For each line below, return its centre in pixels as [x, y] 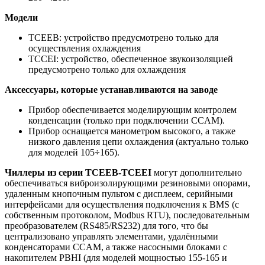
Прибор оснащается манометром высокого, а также [132, 131]
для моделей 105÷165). [74, 152]
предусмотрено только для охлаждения [107, 69]
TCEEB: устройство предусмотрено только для [123, 37]
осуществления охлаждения [85, 48]
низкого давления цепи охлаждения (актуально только [138, 141]
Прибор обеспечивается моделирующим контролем [132, 109]
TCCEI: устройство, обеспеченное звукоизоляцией [131, 59]
